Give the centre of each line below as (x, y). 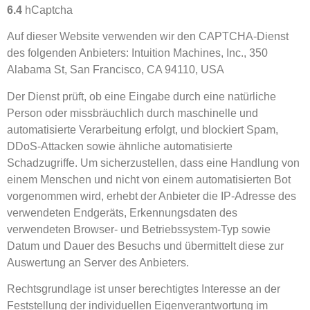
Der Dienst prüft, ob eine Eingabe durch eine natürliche (142, 96)
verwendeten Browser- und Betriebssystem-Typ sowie (139, 229)
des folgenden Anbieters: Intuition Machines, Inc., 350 (137, 53)
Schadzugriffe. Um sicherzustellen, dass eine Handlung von (153, 163)
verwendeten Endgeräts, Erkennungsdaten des (122, 212)
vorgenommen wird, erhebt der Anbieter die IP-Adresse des (152, 196)
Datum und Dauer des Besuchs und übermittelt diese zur (145, 246)
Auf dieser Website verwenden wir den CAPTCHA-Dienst (148, 37)
